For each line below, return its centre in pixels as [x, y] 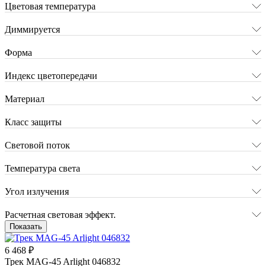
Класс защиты [33, 122]
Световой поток [37, 145]
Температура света [42, 168]
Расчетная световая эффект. [60, 214]
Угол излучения [37, 191]
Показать [26, 226]
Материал [25, 99]
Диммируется [32, 29]
